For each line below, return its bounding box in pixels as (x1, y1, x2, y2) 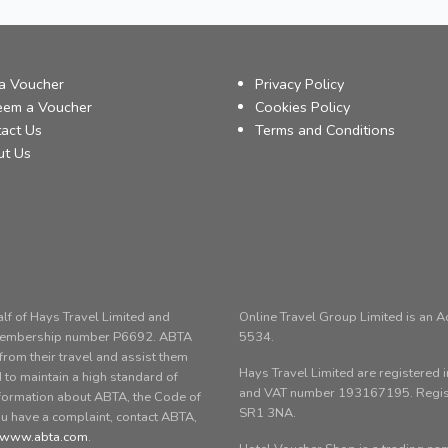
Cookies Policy (255, 97, 350, 117)
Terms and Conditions (255, 120, 395, 140)
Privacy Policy (255, 74, 344, 94)
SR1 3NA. (239, 404, 296, 422)
